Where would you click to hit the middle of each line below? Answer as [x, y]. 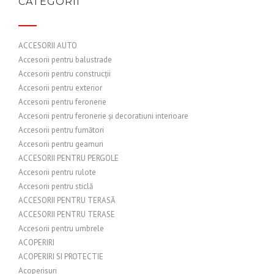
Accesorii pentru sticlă [56, 186]
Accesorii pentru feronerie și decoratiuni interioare [103, 116]
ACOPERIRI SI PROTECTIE [61, 257]
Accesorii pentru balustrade [65, 60]
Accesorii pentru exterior [60, 88]
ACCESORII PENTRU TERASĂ [67, 200]
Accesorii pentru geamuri [61, 144]
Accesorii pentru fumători [61, 130]
